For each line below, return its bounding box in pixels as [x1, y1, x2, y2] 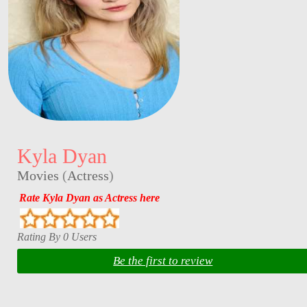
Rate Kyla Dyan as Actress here [19, 192, 160, 204]
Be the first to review [113, 254, 213, 268]
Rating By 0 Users [16, 230, 97, 243]
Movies [16, 167, 59, 183]
